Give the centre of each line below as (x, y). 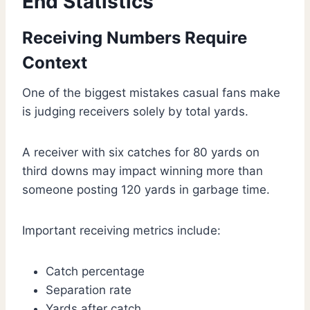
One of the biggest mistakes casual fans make (151, 93)
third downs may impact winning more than (143, 171)
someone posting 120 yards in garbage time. (146, 190)
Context (55, 63)
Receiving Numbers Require (135, 38)
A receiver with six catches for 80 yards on (141, 153)
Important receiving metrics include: (121, 231)
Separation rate (89, 290)
